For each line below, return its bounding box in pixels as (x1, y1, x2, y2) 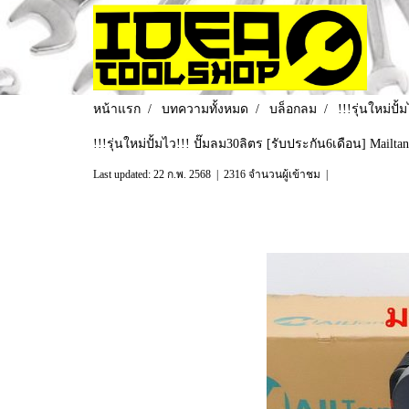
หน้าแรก (93, 102, 141, 116)
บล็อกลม (269, 102, 317, 116)
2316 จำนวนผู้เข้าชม (224, 168, 320, 181)
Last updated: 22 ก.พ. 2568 (93, 168, 211, 181)
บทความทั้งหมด (162, 102, 248, 116)
